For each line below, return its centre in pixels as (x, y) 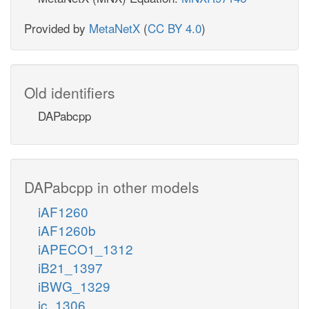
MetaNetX (114, 28)
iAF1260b (67, 230)
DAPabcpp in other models (112, 187)
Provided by (57, 28)
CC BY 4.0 (175, 28)
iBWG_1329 (74, 286)
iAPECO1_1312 (86, 248)
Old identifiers (70, 92)
